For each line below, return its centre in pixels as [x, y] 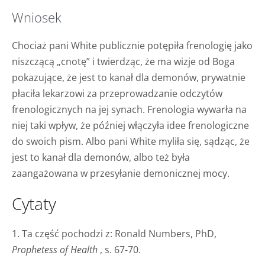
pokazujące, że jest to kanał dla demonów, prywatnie [129, 77]
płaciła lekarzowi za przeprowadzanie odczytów [117, 93]
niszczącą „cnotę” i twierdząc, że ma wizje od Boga [123, 61]
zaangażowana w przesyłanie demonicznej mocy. [121, 173]
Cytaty [34, 203]
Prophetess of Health [55, 249]
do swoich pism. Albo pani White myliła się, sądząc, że [131, 141]
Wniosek [37, 17]
